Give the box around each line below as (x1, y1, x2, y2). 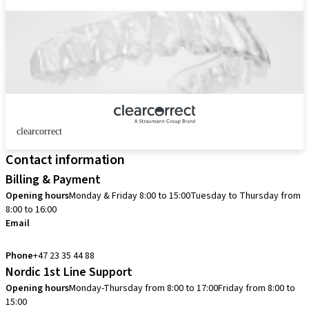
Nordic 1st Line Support (6, 263, 132, 281)
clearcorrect (17, 126, 62, 137)
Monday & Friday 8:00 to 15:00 (69, 189, 190, 203)
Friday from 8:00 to (218, 281, 295, 295)
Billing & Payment (6, 171, 101, 188)
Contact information (6, 150, 125, 170)
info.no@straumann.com (8, 232, 117, 246)
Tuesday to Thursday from (190, 189, 301, 203)
